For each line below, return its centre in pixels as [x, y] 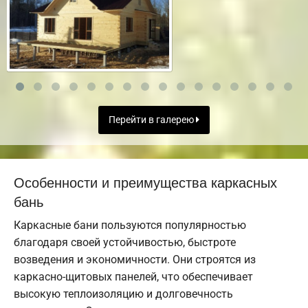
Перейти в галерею [152, 120]
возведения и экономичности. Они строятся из [135, 260]
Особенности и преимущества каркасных [145, 182]
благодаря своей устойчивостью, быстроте [125, 243]
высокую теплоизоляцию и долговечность [123, 294]
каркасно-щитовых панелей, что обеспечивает [133, 277]
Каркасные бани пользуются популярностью [130, 225]
